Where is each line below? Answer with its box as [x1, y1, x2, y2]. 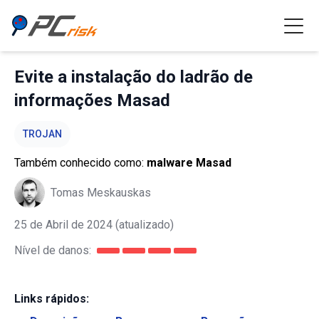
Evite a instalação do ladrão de [14, 67, 253, 87]
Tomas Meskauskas [51, 185, 151, 199]
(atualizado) [113, 218, 174, 231]
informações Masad [14, 90, 170, 110]
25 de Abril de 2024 [14, 218, 113, 231]
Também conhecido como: [14, 156, 147, 169]
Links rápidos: [14, 292, 89, 305]
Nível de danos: [14, 244, 91, 257]
